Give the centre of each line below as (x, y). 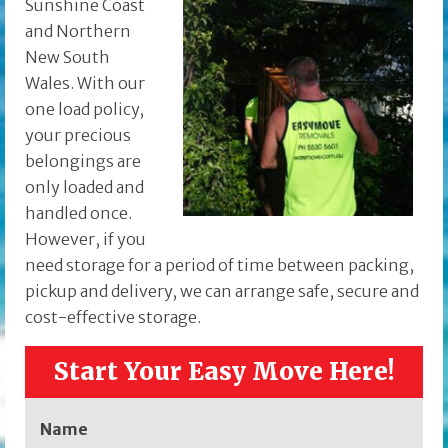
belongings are (83, 161)
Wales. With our (85, 83)
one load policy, (84, 109)
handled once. (78, 213)
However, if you (85, 239)
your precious (78, 135)
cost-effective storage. (113, 317)
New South (67, 57)
